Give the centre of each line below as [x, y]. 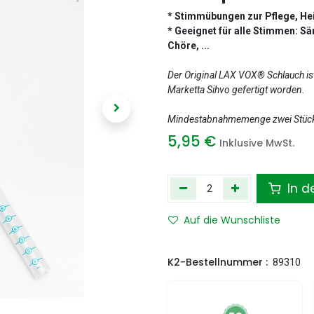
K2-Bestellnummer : [218, 262]
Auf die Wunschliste [232, 220]
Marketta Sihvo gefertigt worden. [236, 90]
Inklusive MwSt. [257, 143]
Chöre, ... [189, 46]
